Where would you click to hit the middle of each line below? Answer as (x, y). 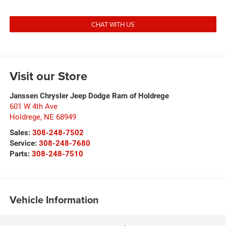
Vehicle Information (54, 200)
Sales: (21, 132)
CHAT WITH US (113, 24)
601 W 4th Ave (33, 106)
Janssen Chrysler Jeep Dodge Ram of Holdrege (89, 96)
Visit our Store (48, 76)
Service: (24, 143)
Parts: (20, 154)
